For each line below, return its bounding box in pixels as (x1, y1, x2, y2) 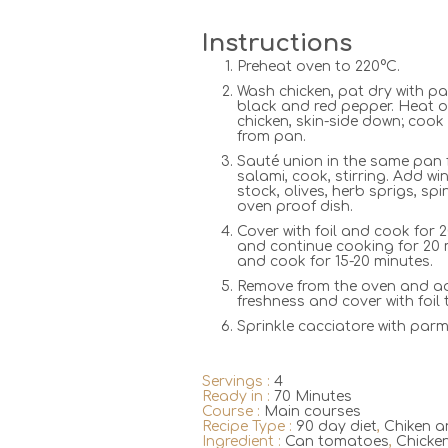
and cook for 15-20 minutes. (237, 254, 433, 270)
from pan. (237, 129, 306, 145)
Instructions (202, 29, 352, 57)
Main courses (264, 404, 361, 420)
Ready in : (202, 389, 274, 405)
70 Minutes (274, 389, 352, 405)
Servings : (202, 374, 274, 390)
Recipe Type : (202, 419, 296, 435)
